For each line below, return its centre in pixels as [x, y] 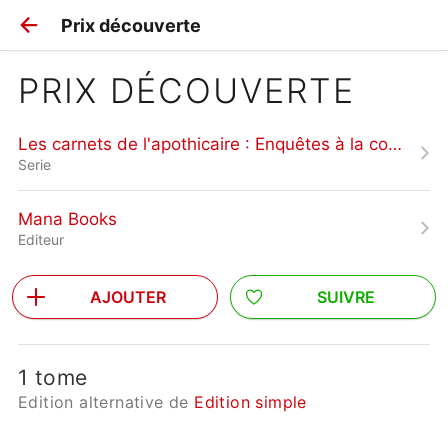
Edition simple [250, 402]
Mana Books [67, 218]
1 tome [53, 377]
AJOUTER [128, 297]
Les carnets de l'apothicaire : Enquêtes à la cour [395, 143]
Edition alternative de [106, 402]
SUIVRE [346, 297]
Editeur [41, 239]
